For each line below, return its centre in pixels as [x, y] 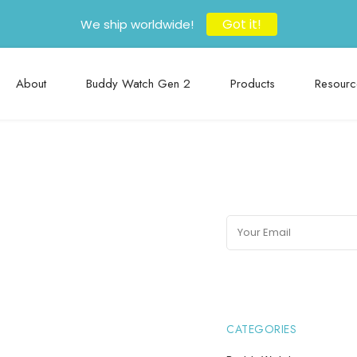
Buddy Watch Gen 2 [138, 84]
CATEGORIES [261, 329]
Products [252, 84]
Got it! [241, 24]
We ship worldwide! [137, 24]
